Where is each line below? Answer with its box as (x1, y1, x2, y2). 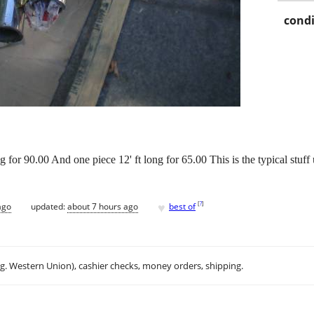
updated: (31, 200, 67, 212)
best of (169, 200, 196, 212)
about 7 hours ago (67, 200, 138, 212)
